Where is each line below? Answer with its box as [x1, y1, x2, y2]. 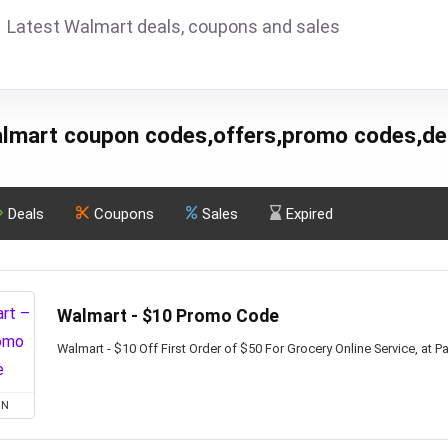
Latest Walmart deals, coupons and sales [7, 16, 340, 37]
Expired [286, 205, 333, 223]
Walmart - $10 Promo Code [57, 306, 279, 326]
